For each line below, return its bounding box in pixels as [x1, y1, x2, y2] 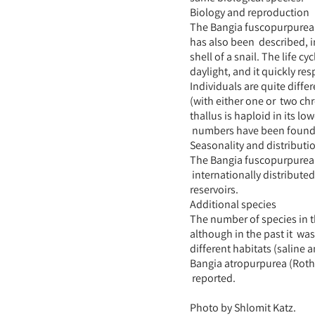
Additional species [190, 197, 276, 212]
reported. [190, 271, 236, 285]
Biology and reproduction [190, 5, 309, 20]
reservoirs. [190, 182, 238, 197]
